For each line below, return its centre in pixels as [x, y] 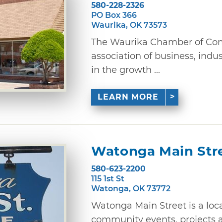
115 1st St [108, 178]
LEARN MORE [128, 97]
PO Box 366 [114, 15]
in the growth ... [126, 70]
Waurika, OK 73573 [129, 25]
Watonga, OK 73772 [131, 188]
